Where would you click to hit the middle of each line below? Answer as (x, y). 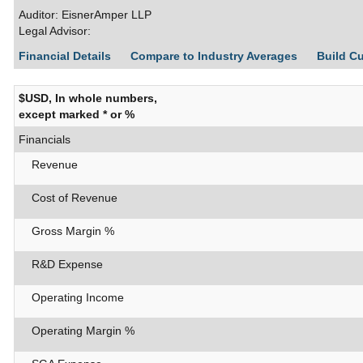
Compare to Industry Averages (216, 56)
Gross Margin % (66, 231)
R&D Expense (61, 265)
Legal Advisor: (55, 31)
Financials (45, 140)
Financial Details (66, 56)
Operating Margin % (77, 331)
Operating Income (71, 298)
